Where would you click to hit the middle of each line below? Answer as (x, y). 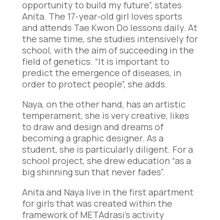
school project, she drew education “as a (106, 161)
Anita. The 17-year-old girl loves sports (102, 16)
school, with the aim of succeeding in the (108, 50)
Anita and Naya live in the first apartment (108, 192)
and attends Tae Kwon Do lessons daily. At (110, 28)
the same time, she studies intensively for (110, 39)
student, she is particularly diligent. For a (107, 150)
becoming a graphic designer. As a (93, 138)
